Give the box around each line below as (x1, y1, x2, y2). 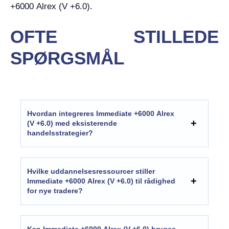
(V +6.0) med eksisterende (27, 119, 117, 127)
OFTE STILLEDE (10, 26, 219, 47)
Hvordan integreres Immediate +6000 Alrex (27, 109, 174, 118)
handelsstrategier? (27, 128, 93, 137)
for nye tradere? (27, 186, 83, 195)
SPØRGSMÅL (10, 48, 124, 68)
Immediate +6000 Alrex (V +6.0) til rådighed (27, 176, 175, 185)
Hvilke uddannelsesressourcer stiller (27, 167, 155, 175)
